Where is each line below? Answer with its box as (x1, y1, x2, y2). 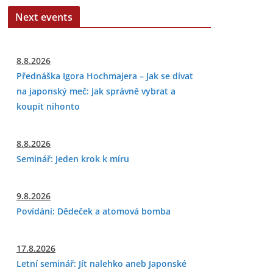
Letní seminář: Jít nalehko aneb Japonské (16, 258, 186, 269)
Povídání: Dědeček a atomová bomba (16, 205, 171, 217)
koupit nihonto (16, 101, 80, 112)
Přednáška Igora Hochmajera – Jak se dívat (16, 70, 193, 82)
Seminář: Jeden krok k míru (16, 153, 129, 165)
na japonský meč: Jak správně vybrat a (16, 85, 175, 97)
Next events (15, 10, 73, 24)
